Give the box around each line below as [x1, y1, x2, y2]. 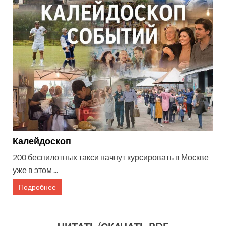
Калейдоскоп [13, 135, 71, 146]
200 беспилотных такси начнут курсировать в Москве [13, 152, 209, 162]
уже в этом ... [13, 164, 58, 175]
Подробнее [19, 182, 56, 191]
